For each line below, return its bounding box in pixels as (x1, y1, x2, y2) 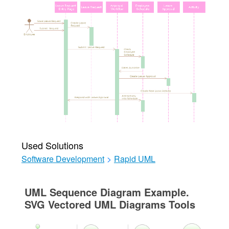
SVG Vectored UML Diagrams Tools (24, 196, 195, 212)
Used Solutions (21, 138, 83, 152)
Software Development (21, 152, 104, 165)
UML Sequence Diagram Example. (24, 184, 189, 199)
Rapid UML (113, 152, 155, 165)
